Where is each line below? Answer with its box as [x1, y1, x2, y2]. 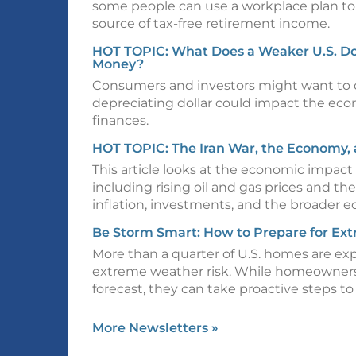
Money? [92, 56, 144, 72]
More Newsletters [92, 320, 211, 335]
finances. [92, 113, 149, 128]
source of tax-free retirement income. [92, 16, 330, 31]
